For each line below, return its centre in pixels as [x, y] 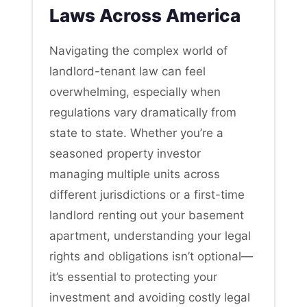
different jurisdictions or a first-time [147, 194]
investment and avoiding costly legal [150, 297]
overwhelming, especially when [135, 91]
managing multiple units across [135, 174]
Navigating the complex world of [138, 50]
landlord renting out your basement [147, 215]
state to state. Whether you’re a [136, 133]
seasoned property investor [125, 153]
